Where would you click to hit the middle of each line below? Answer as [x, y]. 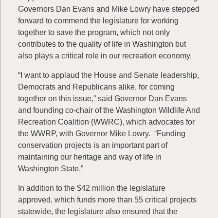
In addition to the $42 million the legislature [92, 188]
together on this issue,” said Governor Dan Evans [102, 99]
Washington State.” [51, 169]
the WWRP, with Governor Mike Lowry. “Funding [102, 134]
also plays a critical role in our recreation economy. [105, 56]
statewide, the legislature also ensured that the [98, 211]
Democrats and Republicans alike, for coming [96, 87]
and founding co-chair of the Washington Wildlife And [109, 110]
